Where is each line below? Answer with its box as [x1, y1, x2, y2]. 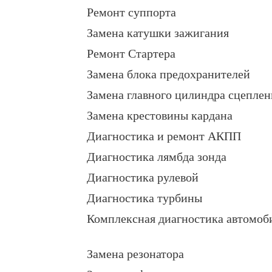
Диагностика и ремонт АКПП [87, 129, 241, 143]
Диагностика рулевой [87, 171, 199, 185]
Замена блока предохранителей [87, 67, 250, 81]
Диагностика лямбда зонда [87, 150, 226, 164]
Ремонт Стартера [87, 47, 175, 61]
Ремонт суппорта [87, 5, 176, 19]
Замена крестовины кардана [87, 109, 233, 123]
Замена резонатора [87, 247, 184, 261]
